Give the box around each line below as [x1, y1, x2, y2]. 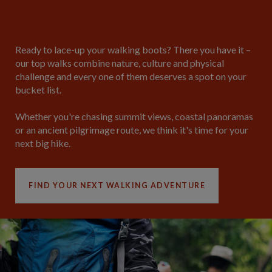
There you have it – [173, 44, 251, 55]
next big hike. [15, 137, 70, 149]
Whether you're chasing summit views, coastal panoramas [15, 110, 253, 122]
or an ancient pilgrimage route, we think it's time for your [15, 124, 248, 135]
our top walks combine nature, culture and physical [15, 57, 224, 69]
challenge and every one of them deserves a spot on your [15, 70, 246, 82]
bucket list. [15, 84, 61, 95]
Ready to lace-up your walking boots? [15, 44, 171, 55]
